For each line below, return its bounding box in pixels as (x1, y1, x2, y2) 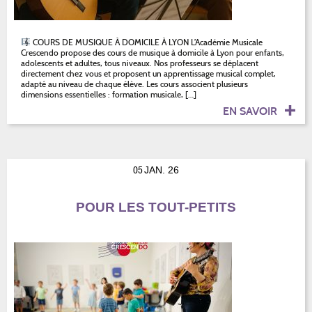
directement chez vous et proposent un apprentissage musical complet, (21, 68, 276, 79)
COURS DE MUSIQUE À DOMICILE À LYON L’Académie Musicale (30, 37, 263, 47)
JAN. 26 (144, 164, 179, 175)
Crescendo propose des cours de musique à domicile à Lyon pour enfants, (21, 47, 284, 58)
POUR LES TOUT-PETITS (76, 200, 236, 214)
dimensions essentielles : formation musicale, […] (21, 89, 196, 100)
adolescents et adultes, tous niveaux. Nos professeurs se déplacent (21, 58, 258, 68)
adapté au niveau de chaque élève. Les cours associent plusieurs (21, 79, 248, 89)
